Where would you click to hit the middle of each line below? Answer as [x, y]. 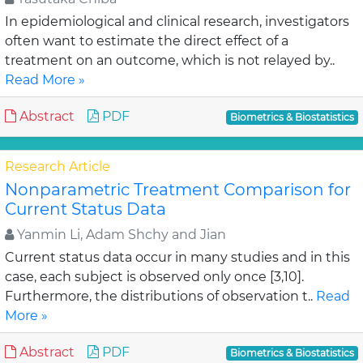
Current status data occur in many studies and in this [177, 257]
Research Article [58, 167]
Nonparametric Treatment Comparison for [178, 190]
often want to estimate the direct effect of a [147, 41]
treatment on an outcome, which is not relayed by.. [170, 60]
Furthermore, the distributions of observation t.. [160, 296]
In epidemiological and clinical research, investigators [177, 21]
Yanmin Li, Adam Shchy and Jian [120, 235]
